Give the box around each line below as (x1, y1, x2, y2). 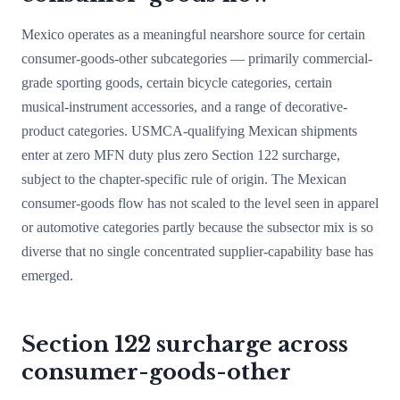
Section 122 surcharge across (21, 331, 348, 357)
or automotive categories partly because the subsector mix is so (21, 220, 373, 235)
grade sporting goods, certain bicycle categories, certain (21, 75, 332, 90)
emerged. (21, 268, 73, 283)
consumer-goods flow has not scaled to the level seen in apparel (21, 196, 379, 211)
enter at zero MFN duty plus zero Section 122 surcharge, (21, 147, 340, 162)
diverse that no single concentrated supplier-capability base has (21, 244, 373, 259)
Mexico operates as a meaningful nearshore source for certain (21, 27, 365, 42)
